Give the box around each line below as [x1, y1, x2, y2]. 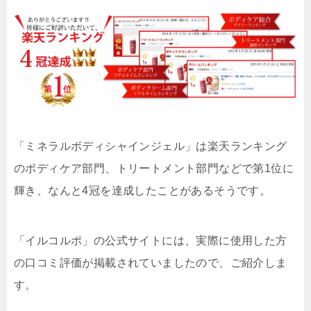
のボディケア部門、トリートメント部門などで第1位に [14, 162, 294, 175]
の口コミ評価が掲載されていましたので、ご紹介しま [14, 257, 287, 269]
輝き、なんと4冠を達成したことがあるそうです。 [14, 185, 271, 197]
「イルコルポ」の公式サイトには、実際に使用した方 [14, 235, 287, 247]
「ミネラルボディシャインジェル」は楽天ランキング [14, 140, 287, 153]
